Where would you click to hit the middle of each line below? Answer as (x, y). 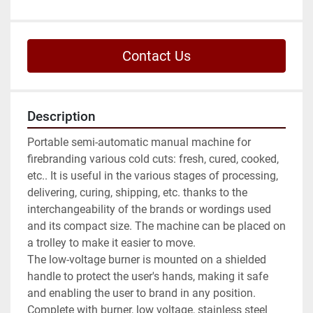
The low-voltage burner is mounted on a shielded (147, 260)
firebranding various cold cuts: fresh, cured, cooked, (153, 159)
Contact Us (156, 56)
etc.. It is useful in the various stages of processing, (153, 176)
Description (61, 117)
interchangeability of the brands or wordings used (149, 210)
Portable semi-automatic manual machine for (139, 143)
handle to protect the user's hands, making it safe (148, 277)
